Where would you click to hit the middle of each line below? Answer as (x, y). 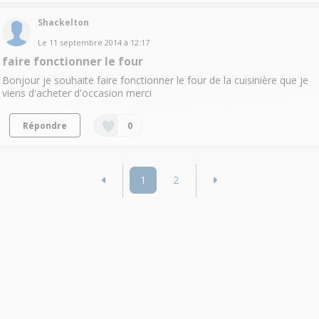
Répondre (45, 125)
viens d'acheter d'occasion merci (77, 93)
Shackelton (63, 22)
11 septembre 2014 (85, 42)
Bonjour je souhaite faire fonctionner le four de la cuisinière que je (155, 80)
